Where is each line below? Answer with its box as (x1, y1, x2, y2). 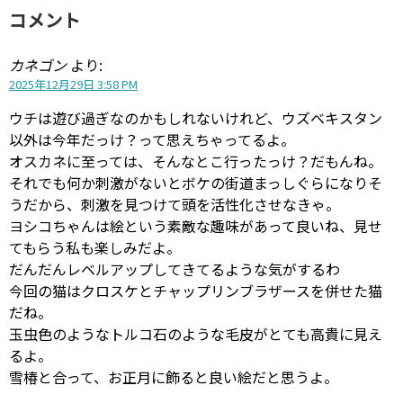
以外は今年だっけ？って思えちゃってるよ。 (9, 129, 295, 150)
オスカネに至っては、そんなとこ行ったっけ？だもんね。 (9, 150, 382, 172)
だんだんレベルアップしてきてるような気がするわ (9, 258, 340, 280)
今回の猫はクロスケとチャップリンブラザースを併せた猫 (9, 280, 382, 301)
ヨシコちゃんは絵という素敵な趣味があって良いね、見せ (9, 215, 382, 237)
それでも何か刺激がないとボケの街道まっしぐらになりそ (9, 172, 382, 193)
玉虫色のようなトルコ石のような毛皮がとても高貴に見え (9, 323, 382, 345)
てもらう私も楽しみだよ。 (9, 237, 181, 258)
